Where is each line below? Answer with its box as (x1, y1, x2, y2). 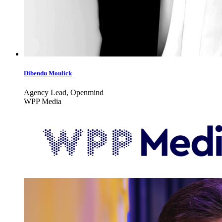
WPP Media (24, 97, 61, 106)
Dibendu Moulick (24, 69, 72, 77)
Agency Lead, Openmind (24, 88, 104, 97)
